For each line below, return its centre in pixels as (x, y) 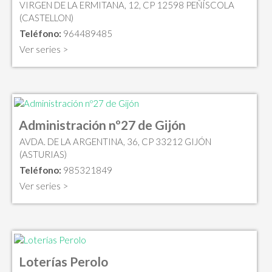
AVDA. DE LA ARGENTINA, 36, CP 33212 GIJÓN (115, 142)
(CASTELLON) (46, 18)
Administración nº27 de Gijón (102, 125)
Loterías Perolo (63, 261)
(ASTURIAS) (43, 155)
